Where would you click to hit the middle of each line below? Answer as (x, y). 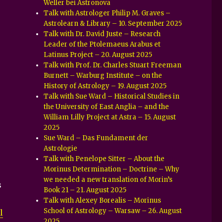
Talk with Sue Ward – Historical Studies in (112, 96)
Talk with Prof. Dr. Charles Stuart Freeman (113, 65)
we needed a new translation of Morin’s (108, 179)
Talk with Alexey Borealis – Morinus (103, 200)
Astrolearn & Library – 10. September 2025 (113, 23)
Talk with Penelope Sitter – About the (104, 159)
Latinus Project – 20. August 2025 (98, 55)
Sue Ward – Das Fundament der (96, 138)
